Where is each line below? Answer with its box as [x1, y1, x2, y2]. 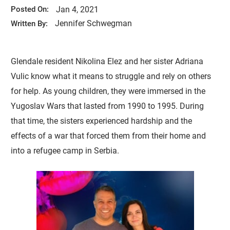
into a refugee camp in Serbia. [11, 145, 120, 156]
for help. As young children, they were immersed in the [11, 86, 206, 96]
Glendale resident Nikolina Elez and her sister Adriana [11, 56, 204, 66]
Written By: [11, 18, 48, 28]
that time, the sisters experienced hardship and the [11, 116, 193, 126]
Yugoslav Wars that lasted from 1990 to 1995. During [11, 101, 204, 111]
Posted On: [11, 5, 49, 14]
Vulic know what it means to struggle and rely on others [11, 71, 212, 81]
